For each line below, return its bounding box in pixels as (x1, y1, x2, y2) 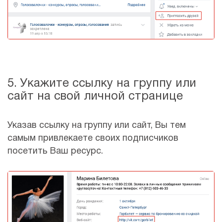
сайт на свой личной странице (7, 91, 183, 102)
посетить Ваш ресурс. (7, 147, 103, 156)
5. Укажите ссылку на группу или (7, 78, 196, 89)
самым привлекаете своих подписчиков (7, 134, 178, 143)
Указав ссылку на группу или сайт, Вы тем (7, 121, 186, 130)
